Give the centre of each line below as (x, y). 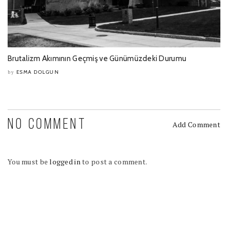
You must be (29, 161)
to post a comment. (114, 161)
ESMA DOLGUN (37, 72)
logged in (65, 161)
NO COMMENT (47, 125)
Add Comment (196, 124)
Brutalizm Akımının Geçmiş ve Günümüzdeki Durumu (97, 58)
